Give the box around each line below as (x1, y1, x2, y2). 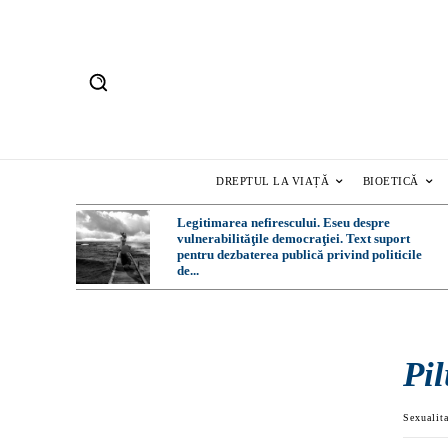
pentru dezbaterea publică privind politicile (176, 247, 422, 263)
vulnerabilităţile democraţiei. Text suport (176, 231, 410, 247)
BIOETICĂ (362, 175, 419, 188)
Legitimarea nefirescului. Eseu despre (176, 215, 390, 231)
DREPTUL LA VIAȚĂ (216, 175, 330, 188)
